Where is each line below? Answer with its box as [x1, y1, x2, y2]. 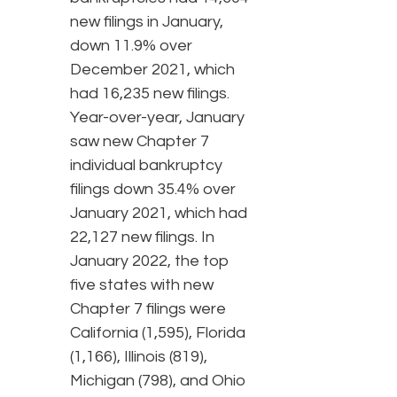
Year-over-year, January [70, 109, 245, 127]
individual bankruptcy [70, 157, 222, 175]
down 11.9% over [70, 37, 192, 55]
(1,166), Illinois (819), [70, 348, 207, 366]
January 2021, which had [70, 205, 247, 222]
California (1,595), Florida [70, 324, 245, 342]
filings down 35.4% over [70, 181, 236, 198]
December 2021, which [70, 61, 235, 79]
